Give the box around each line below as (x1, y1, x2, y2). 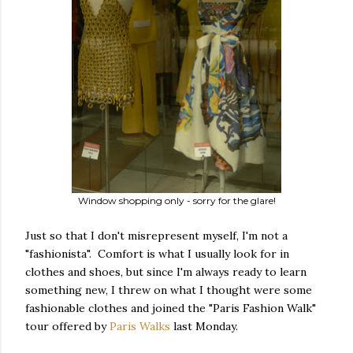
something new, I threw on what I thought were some (25, 283, 312, 297)
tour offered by (25, 319, 110, 333)
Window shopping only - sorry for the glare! (77, 195, 276, 206)
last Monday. (170, 319, 238, 333)
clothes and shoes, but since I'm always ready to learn (25, 265, 307, 279)
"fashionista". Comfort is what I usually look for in (25, 247, 289, 261)
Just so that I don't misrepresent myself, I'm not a (25, 229, 288, 243)
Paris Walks (110, 319, 170, 333)
